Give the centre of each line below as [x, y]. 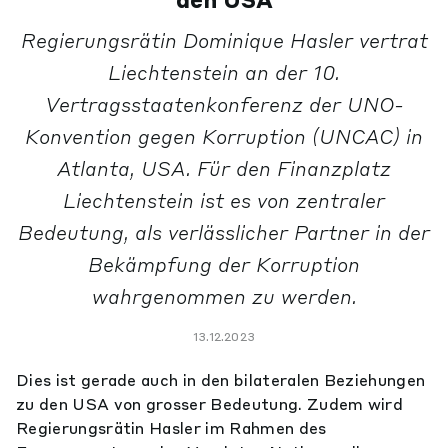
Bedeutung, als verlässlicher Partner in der [224, 232]
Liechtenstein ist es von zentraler [224, 200]
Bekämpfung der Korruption [224, 264]
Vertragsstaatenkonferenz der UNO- [224, 104]
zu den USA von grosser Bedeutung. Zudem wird [210, 404]
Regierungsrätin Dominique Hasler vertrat [224, 40]
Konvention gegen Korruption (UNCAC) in [224, 136]
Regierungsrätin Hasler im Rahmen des [171, 428]
